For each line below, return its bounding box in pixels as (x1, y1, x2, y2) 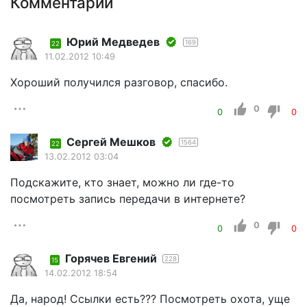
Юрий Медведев (66, 35, 160, 49)
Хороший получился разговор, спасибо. (10, 75, 228, 90)
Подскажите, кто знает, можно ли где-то (10, 175, 234, 190)
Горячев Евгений (65, 251, 157, 266)
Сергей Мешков (66, 135, 156, 149)
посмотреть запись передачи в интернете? (10, 192, 245, 206)
